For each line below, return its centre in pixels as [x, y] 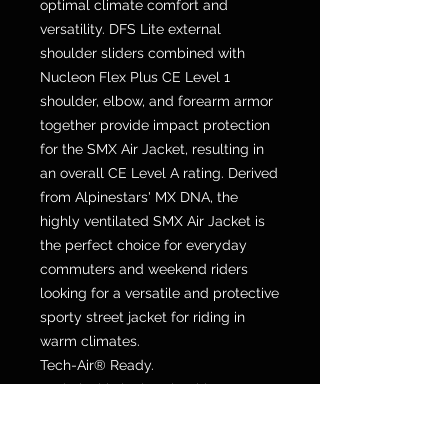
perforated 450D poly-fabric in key [154, 437]
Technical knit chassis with [126, 389]
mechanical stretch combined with [153, 413]
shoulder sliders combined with [142, 53]
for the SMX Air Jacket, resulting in [152, 149]
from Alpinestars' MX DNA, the [139, 197]
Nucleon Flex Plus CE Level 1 [135, 77]
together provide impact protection [155, 125]
